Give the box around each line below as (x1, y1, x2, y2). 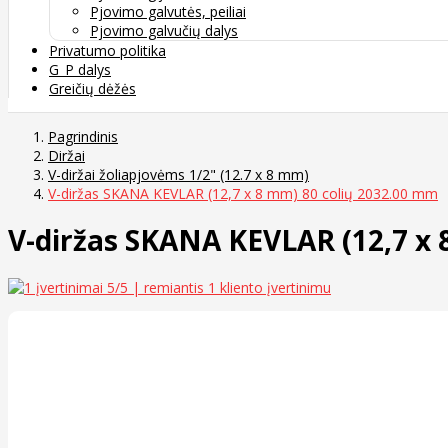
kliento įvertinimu (216, 278, 331, 298)
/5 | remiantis (115, 278, 208, 298)
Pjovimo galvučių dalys (90, 20, 238, 40)
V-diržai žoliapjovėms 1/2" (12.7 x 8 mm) (48, 164, 309, 184)
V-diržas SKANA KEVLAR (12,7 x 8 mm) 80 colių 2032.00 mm (48, 183, 438, 203)
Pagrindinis (48, 126, 118, 146)
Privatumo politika (49, 40, 166, 60)
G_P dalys (49, 59, 111, 79)
